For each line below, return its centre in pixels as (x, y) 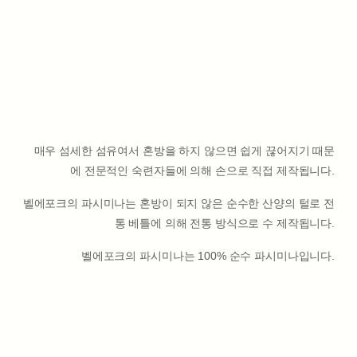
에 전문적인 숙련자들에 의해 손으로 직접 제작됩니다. (202, 170)
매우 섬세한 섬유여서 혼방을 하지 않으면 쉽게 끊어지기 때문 (184, 150)
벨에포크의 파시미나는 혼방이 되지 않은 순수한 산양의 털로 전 (178, 203)
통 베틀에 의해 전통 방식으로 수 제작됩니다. (224, 223)
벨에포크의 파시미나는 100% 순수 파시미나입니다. (208, 255)
